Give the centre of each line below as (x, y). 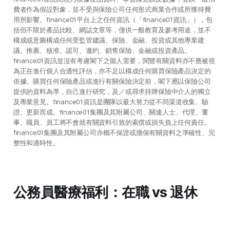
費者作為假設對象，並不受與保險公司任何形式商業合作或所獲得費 (112, 9)
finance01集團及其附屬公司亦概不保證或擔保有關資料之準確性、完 (114, 133)
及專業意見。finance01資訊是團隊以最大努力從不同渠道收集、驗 (111, 102)
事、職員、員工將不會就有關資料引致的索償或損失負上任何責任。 (112, 122)
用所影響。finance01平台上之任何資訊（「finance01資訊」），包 (113, 20)
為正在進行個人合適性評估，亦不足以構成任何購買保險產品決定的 (112, 71)
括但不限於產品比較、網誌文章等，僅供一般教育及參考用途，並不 (112, 30)
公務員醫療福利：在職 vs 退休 (105, 193)
